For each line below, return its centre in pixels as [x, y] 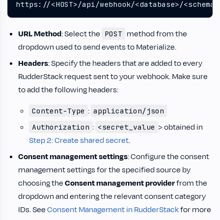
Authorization [60, 127]
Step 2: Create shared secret [79, 140]
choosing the [41, 183]
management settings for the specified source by [104, 170]
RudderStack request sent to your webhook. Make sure [113, 77]
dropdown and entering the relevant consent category [112, 196]
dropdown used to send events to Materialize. [97, 47]
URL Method [40, 34]
